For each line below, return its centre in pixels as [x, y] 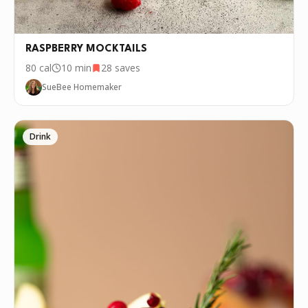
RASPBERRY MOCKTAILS [86, 49]
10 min [76, 68]
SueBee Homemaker [82, 87]
